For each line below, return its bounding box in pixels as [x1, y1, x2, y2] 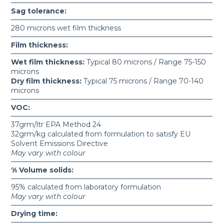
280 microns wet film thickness [11, 23, 121, 33]
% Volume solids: [11, 165, 74, 175]
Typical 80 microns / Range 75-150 [84, 57, 206, 67]
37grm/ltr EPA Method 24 [11, 120, 101, 129]
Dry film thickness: [11, 76, 82, 86]
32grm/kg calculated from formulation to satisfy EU [11, 129, 191, 139]
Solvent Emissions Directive [11, 139, 108, 148]
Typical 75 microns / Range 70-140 [81, 76, 204, 86]
